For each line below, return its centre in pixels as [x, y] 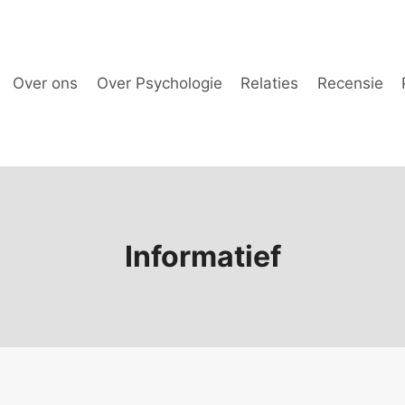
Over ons [46, 83]
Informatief [202, 256]
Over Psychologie [159, 83]
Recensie [350, 83]
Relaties [270, 83]
